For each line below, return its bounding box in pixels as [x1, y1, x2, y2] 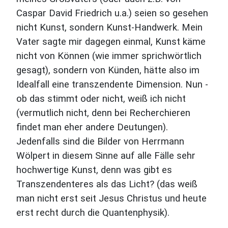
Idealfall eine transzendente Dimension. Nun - [16, 79, 208, 90]
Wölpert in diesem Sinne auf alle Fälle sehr [16, 150, 195, 161]
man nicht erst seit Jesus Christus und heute [16, 193, 207, 204]
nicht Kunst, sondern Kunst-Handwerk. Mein [16, 22, 203, 33]
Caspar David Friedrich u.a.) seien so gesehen [16, 8, 208, 19]
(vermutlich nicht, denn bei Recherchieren [16, 107, 190, 119]
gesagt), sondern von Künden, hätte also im [16, 65, 199, 76]
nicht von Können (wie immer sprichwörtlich [16, 50, 202, 62]
